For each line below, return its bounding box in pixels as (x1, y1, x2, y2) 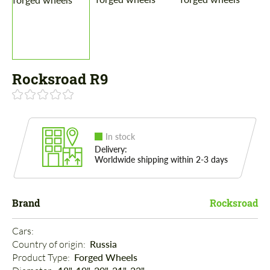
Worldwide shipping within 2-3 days (95, 154, 228, 165)
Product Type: (12, 251, 72, 264)
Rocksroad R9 (12, 69, 108, 89)
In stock (105, 131, 135, 142)
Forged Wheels (74, 251, 137, 263)
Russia (90, 238, 117, 250)
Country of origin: (12, 238, 87, 251)
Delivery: (95, 144, 127, 155)
